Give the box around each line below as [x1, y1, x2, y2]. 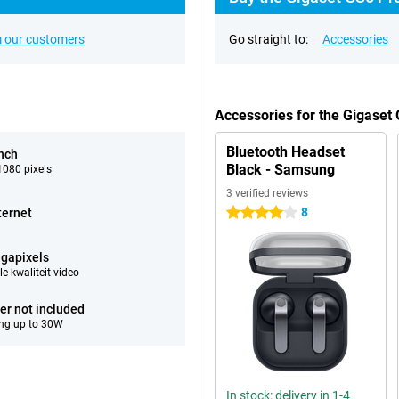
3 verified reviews [226, 187, 308, 199]
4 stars [226, 206, 265, 220]
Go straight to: [229, 32, 308, 46]
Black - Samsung [226, 161, 335, 178]
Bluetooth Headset [226, 143, 345, 160]
